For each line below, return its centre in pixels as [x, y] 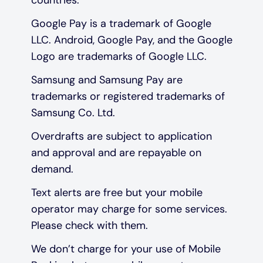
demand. [52, 169]
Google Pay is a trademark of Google [121, 23]
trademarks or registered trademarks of [128, 96]
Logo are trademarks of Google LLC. [119, 56]
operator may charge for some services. [129, 209]
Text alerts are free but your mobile [117, 192]
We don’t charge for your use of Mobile [126, 249]
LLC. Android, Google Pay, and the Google [131, 40]
